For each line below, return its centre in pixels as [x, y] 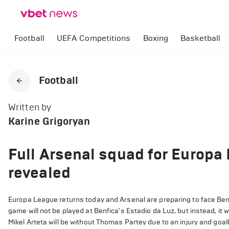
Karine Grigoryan [49, 121]
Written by [30, 107]
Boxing [156, 38]
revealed [39, 173]
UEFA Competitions [94, 38]
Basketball [201, 38]
